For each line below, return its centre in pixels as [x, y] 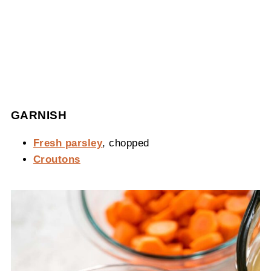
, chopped [126, 142]
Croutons [57, 159]
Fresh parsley [68, 142]
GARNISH [39, 115]
